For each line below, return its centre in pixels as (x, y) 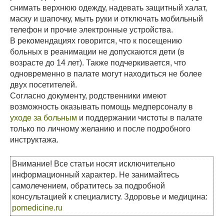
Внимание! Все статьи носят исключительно (93, 164)
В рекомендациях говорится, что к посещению (96, 41)
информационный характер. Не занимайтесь (95, 175)
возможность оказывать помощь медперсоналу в (101, 107)
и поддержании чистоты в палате (140, 118)
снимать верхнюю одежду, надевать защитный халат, (108, 8)
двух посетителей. (43, 85)
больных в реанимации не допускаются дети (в (97, 52)
